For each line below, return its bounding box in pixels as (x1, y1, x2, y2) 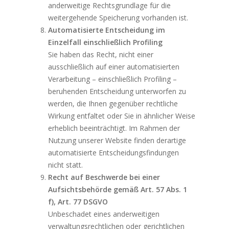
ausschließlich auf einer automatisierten (48, 62, 180, 72)
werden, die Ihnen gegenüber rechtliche (48, 99, 178, 109)
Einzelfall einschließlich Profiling (48, 37, 163, 48)
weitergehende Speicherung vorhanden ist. (48, 13, 189, 23)
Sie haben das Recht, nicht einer (48, 50, 154, 60)
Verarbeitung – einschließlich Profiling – (48, 74, 177, 84)
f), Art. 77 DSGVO (48, 197, 108, 207)
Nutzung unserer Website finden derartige (48, 135, 187, 146)
